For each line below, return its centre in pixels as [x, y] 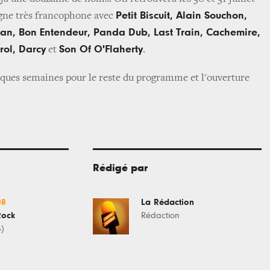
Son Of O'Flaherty [101, 49]
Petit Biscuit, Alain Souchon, [181, 16]
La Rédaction [168, 202]
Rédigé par [120, 168]
